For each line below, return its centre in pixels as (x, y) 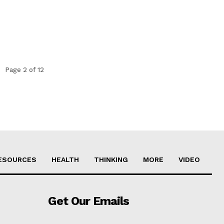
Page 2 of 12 (24, 69)
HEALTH (65, 159)
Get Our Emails (88, 201)
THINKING (111, 159)
